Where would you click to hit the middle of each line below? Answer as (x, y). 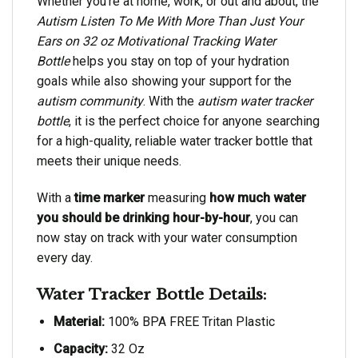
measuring (175, 198)
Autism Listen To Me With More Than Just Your (170, 22)
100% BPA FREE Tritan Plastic (189, 321)
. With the (170, 101)
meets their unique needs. (109, 161)
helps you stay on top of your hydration (179, 62)
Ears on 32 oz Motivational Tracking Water (156, 42)
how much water (256, 198)
